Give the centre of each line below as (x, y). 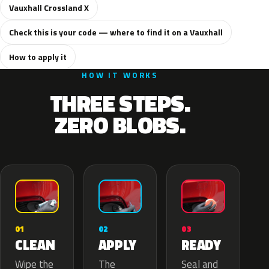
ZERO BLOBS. (120, 125)
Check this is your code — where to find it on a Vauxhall (116, 32)
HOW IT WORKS (120, 75)
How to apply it (38, 57)
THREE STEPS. (120, 103)
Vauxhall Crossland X (49, 8)
